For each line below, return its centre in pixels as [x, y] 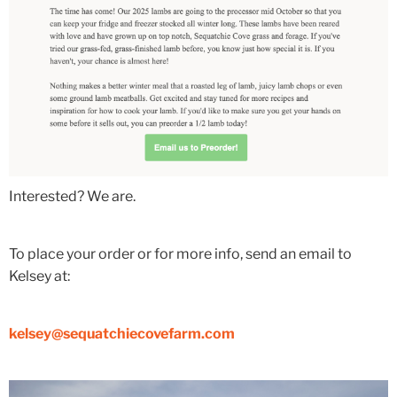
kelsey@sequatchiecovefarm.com [122, 333]
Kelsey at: [39, 276]
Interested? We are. [72, 196]
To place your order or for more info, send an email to [180, 253]
